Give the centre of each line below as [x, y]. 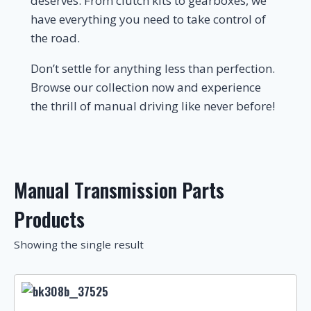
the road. [55, 38]
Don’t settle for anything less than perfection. [153, 68]
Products [49, 219]
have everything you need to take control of [148, 19]
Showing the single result [79, 244]
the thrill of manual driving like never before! [153, 106]
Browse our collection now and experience [146, 87]
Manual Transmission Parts [119, 190]
